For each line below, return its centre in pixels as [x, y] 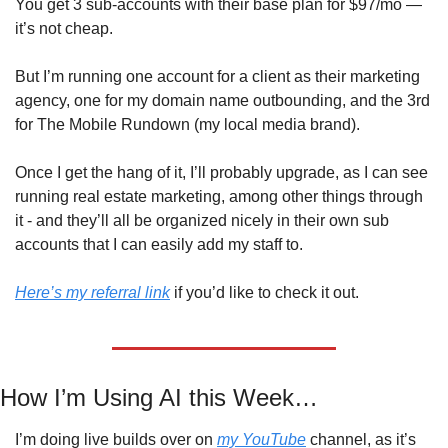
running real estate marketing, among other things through [219, 197]
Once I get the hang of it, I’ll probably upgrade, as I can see [221, 173]
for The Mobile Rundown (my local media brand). [189, 125]
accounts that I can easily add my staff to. [161, 245]
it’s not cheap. [64, 29]
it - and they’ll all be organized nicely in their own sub [202, 221]
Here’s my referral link [92, 293]
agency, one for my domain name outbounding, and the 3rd [222, 101]
